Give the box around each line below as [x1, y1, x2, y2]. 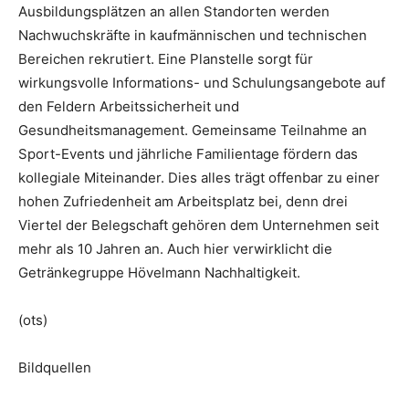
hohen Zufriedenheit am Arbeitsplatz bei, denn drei [18, 192, 348, 210]
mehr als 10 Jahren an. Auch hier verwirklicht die [18, 239, 332, 257]
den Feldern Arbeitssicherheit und [18, 97, 239, 115]
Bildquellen [18, 358, 91, 376]
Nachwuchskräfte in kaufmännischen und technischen [18, 26, 367, 44]
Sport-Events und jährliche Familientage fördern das [18, 144, 358, 163]
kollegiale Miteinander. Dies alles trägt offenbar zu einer [18, 168, 380, 186]
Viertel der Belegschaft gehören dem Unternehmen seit [18, 215, 379, 234]
